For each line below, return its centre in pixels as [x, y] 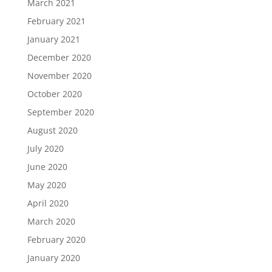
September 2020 [60, 112]
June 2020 [47, 167]
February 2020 [56, 240]
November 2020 [59, 76]
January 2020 [53, 258]
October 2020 [54, 94]
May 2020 [46, 185]
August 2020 [52, 131]
